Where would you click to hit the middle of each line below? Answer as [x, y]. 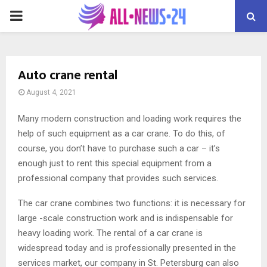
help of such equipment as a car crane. [94, 133]
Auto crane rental [68, 75]
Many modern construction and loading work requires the [130, 118]
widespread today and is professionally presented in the [127, 248]
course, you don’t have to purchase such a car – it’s [119, 148]
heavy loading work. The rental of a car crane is [110, 233]
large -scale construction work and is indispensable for [125, 218]
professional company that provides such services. [118, 178]
